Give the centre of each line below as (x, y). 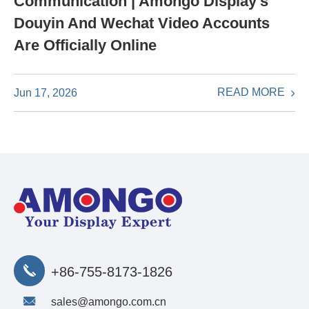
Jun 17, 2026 (46, 92)
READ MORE (252, 92)
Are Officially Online (85, 46)
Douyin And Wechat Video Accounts (142, 23)
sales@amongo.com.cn (109, 301)
